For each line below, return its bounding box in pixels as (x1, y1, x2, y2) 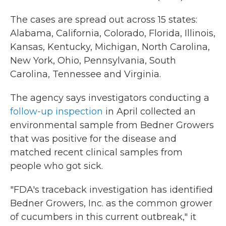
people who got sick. (10, 160, 103, 172)
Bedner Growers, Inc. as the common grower (10, 198, 212, 209)
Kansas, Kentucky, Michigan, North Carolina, (10, 41, 210, 52)
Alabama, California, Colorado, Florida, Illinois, (10, 28, 215, 39)
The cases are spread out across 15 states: (10, 14, 197, 25)
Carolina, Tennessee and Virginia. (10, 69, 161, 80)
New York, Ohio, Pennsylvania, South (10, 55, 176, 66)
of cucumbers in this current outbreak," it (10, 211, 196, 222)
